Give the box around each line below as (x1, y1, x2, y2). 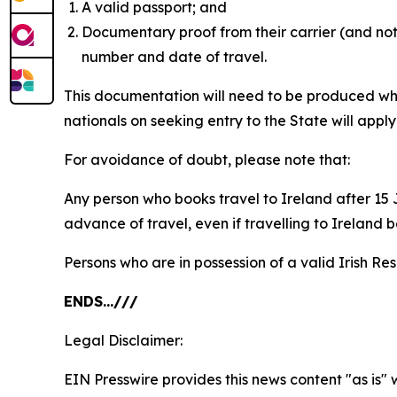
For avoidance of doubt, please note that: (64, 151, 350, 168)
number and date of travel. (82, 48, 267, 66)
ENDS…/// (64, 292, 138, 310)
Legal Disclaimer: (64, 331, 183, 349)
